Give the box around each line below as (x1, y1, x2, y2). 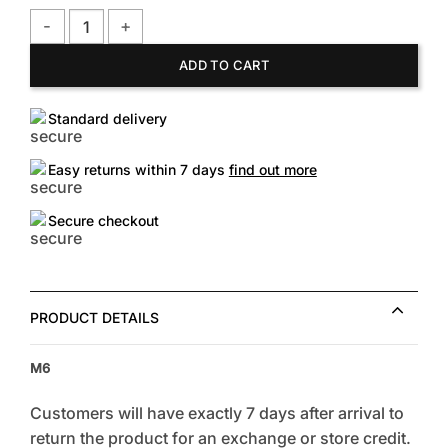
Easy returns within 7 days (47, 161, 229, 179)
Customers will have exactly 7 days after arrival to (29, 402, 404, 423)
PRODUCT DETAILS (29, 309, 159, 327)
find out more (228, 161, 317, 179)
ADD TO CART (178, 57, 270, 74)
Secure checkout (47, 212, 159, 230)
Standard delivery (47, 110, 167, 128)
